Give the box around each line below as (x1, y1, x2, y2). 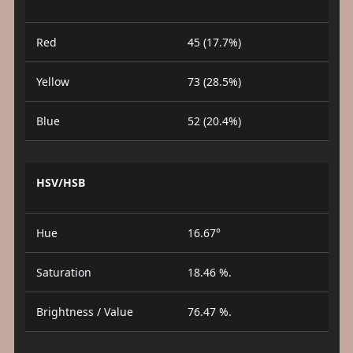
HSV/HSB (35, 175, 85, 191)
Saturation (35, 265, 91, 281)
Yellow (35, 74, 69, 90)
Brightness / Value (35, 304, 133, 320)
